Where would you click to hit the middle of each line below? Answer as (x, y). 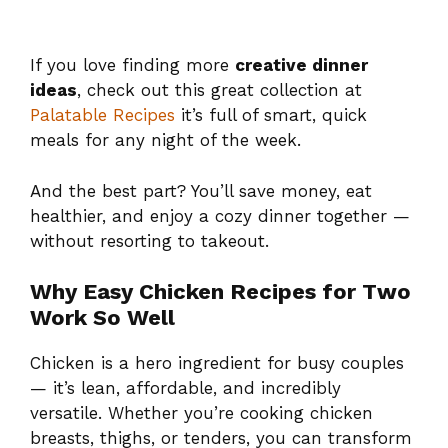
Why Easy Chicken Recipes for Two (220, 292)
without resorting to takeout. (149, 240)
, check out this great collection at (219, 90)
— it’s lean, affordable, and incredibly (185, 388)
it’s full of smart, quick (271, 115)
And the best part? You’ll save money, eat (201, 190)
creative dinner (301, 65)
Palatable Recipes (102, 115)
